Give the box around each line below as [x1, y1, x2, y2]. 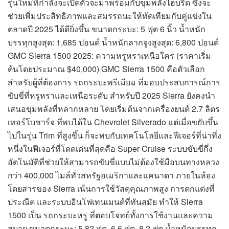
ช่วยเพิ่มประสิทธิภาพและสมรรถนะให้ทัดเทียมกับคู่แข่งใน [8, 10, 212, 22]
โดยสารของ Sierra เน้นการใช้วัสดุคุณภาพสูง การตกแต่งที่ [8, 182, 215, 195]
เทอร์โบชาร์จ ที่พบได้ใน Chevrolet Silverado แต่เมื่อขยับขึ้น [8, 116, 218, 128]
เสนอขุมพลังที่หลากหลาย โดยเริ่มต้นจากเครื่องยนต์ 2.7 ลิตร [8, 103, 220, 115]
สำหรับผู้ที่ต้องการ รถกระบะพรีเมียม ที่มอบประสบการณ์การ [8, 76, 220, 88]
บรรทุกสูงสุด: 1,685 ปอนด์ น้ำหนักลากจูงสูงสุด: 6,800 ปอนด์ [8, 36, 219, 49]
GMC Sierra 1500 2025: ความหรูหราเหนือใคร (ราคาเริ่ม [8, 50, 211, 62]
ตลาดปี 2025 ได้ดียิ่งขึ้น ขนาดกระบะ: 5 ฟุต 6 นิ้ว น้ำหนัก [8, 23, 205, 35]
